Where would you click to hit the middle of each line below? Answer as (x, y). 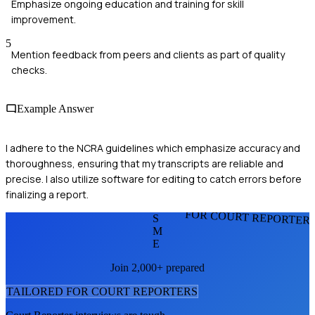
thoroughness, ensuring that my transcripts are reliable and (144, 163)
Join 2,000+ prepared (157, 267)
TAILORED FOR (49, 291)
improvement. (44, 20)
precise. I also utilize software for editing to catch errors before (154, 179)
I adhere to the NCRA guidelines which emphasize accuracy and (153, 148)
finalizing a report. (47, 194)
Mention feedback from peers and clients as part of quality (148, 55)
